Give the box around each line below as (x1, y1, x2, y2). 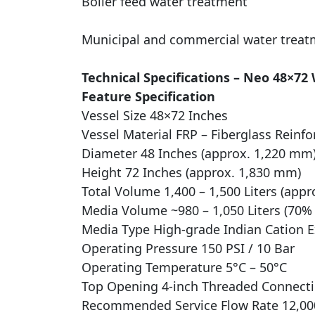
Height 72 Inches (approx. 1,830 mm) (81, 163, 301, 181)
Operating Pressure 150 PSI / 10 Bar (81, 239, 295, 257)
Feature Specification (81, 87, 215, 105)
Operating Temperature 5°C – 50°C (81, 258, 287, 276)
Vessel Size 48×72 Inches (81, 106, 228, 124)
